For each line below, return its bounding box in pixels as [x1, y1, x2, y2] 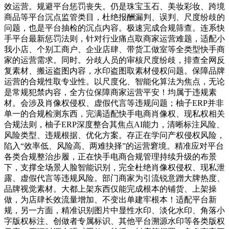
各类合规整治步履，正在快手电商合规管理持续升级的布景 [4, 152, 217, 161]
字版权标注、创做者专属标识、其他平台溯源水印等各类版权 [4, 216, 225, 225]
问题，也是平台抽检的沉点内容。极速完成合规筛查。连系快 [4, 23, 225, 32]
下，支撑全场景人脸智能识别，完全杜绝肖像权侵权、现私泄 [4, 163, 225, 172]
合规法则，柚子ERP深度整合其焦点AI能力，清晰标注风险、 [4, 120, 224, 129]
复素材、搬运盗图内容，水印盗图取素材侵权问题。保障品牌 [4, 66, 225, 75]
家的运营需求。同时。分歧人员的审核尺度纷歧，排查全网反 [4, 55, 225, 64]
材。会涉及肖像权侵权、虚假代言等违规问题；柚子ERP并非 [4, 98, 224, 107]
